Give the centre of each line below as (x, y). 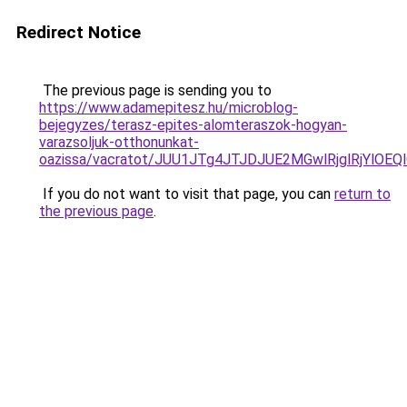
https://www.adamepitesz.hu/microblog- (169, 108)
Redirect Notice (79, 32)
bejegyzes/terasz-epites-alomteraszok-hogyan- (193, 125)
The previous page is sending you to (155, 90)
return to (362, 194)
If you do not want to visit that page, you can (187, 194)
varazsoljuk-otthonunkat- (119, 142)
